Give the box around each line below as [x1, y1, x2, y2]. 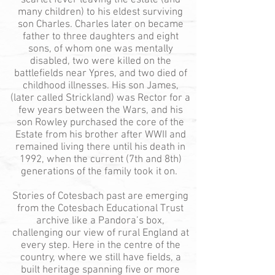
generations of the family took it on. [21, 166, 180, 178]
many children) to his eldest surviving [18, 6, 183, 18]
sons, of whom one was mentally [28, 43, 173, 55]
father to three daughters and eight [22, 31, 179, 43]
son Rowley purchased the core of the [17, 117, 184, 129]
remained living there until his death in [15, 141, 185, 153]
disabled [29, 55, 68, 68]
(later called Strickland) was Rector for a [10, 92, 190, 104]
